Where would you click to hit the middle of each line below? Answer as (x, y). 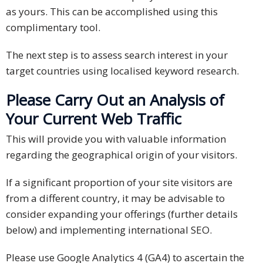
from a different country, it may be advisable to (115, 198)
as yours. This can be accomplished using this (112, 12)
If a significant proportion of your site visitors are (119, 183)
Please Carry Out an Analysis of (115, 100)
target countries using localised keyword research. (122, 71)
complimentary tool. (53, 28)
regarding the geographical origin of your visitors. (122, 155)
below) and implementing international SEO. (109, 230)
